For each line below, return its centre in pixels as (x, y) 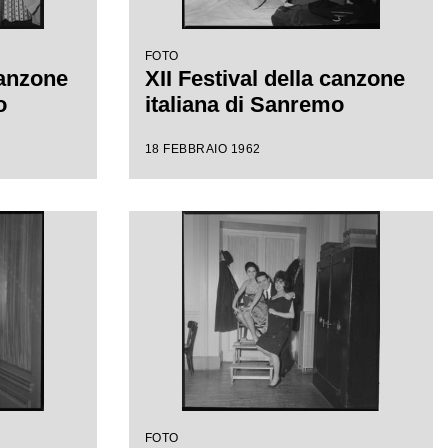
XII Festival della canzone (274, 78)
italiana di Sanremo (244, 104)
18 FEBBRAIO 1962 (202, 149)
